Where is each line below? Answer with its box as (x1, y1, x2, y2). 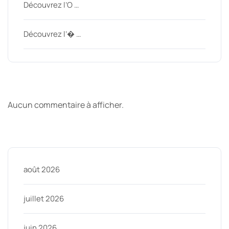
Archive (8, 122, 67, 145)
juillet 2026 (24, 193, 64, 204)
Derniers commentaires (8, 74, 193, 97)
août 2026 (24, 164, 60, 175)
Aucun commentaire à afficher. (8, 99, 124, 111)
